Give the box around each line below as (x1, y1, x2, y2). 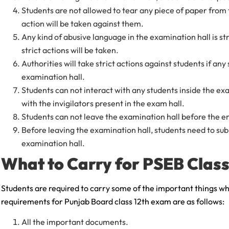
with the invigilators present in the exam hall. (21, 98, 185, 108)
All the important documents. (21, 216, 128, 227)
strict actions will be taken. (21, 44, 119, 55)
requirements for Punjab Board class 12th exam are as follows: (1, 196, 224, 207)
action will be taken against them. (21, 18, 144, 29)
